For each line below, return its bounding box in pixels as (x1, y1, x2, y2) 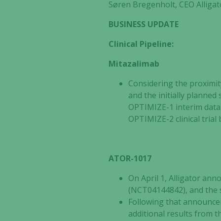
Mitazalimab (109, 58, 160, 69)
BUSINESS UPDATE (109, 19, 179, 30)
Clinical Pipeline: (109, 38, 174, 49)
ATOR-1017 (109, 153, 152, 164)
